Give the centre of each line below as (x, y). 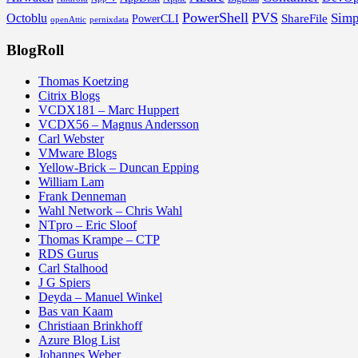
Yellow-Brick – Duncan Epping (119, 167)
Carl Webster (71, 139)
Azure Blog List (79, 340)
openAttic (68, 19)
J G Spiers (64, 282)
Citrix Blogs (69, 95)
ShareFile (304, 18)
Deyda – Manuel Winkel (100, 297)
